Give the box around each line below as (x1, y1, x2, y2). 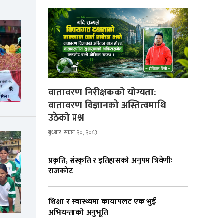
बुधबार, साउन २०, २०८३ (48, 127, 97, 137)
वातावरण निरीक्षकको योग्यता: (48, 84, 156, 101)
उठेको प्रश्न (48, 109, 84, 126)
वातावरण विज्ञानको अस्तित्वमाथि (48, 96, 166, 113)
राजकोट (48, 164, 73, 178)
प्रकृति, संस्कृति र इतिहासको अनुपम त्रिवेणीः (48, 153, 172, 167)
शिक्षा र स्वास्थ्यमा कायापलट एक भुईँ (48, 195, 156, 208)
